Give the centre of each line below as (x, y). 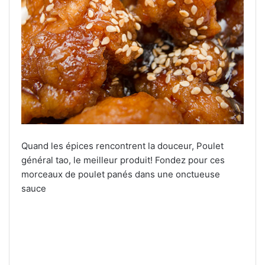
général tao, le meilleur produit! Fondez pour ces (123, 160)
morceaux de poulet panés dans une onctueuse (121, 174)
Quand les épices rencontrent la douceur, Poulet (122, 146)
